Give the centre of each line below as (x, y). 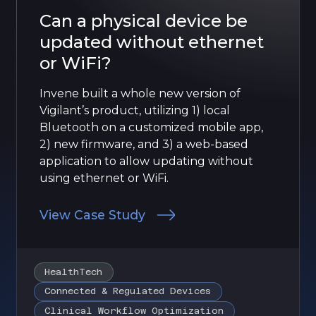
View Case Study (92, 214)
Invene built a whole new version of (140, 93)
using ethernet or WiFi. (104, 178)
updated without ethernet (152, 42)
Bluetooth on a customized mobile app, (151, 127)
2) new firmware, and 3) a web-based (144, 144)
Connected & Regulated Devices (128, 291)
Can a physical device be (144, 20)
